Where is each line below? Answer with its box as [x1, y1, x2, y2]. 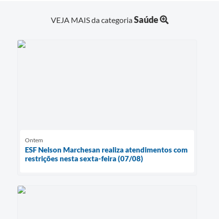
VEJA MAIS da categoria [50, 15, 134, 25]
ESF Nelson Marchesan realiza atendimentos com [25, 145, 188, 154]
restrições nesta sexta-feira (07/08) [25, 154, 143, 163]
